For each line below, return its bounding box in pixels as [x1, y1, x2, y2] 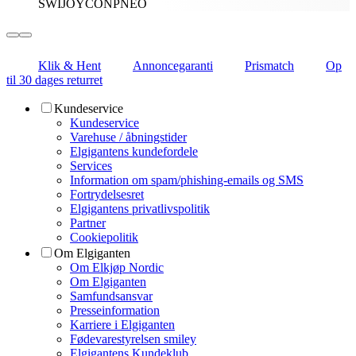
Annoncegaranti [133, 58, 213, 72]
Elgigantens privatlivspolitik [70, 201, 210, 215]
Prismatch [245, 58, 294, 72]
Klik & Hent [38, 58, 101, 72]
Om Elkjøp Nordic [70, 260, 164, 274]
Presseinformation [70, 303, 160, 317]
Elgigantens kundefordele [70, 144, 198, 158]
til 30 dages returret [6, 72, 103, 87]
